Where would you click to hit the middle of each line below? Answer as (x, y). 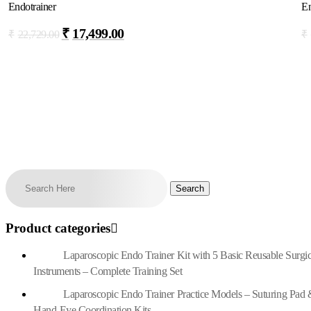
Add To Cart (234, 36)
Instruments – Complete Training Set (108, 271)
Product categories (58, 228)
